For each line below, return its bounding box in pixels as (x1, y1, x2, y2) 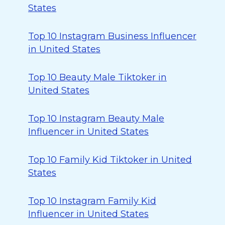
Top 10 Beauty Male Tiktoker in (28, 72, 167, 83)
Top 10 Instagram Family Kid (28, 195, 156, 206)
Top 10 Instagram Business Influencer (28, 31, 196, 42)
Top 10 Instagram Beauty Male (28, 113, 164, 124)
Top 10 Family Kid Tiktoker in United (28, 154, 192, 165)
